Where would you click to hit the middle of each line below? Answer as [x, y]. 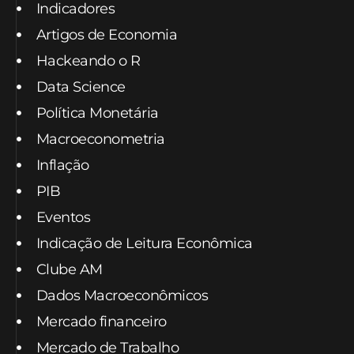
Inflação [62, 165]
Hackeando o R [88, 60]
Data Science [81, 87]
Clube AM [69, 269]
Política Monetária [97, 113]
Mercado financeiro [101, 321]
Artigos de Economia [106, 34]
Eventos [63, 217]
